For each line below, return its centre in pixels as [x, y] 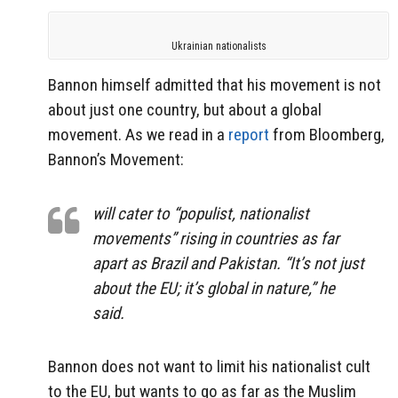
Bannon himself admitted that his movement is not [215, 84]
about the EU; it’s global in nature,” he [214, 288]
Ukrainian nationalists [219, 47]
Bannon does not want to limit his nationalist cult [209, 367]
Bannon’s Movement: [116, 159]
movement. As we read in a [138, 134]
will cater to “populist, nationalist [201, 213]
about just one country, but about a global [185, 109]
